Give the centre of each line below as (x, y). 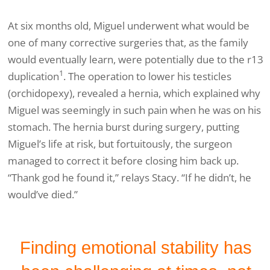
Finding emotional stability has (136, 248)
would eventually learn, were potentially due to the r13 (136, 60)
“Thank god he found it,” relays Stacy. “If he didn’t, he (130, 178)
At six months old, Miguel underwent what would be (129, 26)
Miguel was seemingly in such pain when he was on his (134, 110)
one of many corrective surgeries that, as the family (128, 43)
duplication (33, 77)
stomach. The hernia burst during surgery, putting (124, 127)
